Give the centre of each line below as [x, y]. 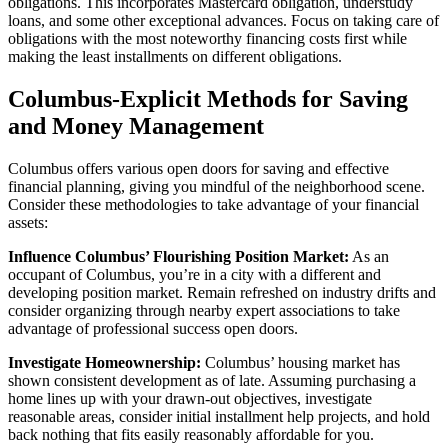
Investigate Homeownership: [104, 362]
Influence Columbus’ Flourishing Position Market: [178, 256]
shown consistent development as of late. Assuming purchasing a [212, 380]
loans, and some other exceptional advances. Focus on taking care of [223, 20]
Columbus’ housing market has [300, 362]
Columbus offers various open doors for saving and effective [198, 168]
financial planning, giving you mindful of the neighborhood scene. [216, 186]
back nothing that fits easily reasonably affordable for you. [191, 434]
